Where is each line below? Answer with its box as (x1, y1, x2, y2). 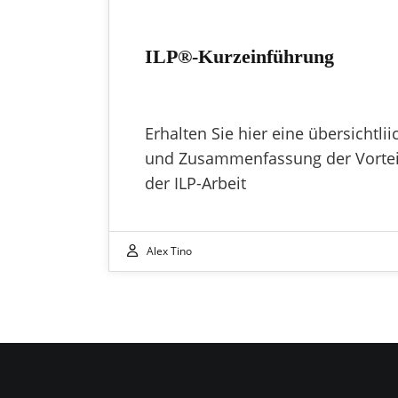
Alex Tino (147, 243, 192, 259)
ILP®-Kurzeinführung (145, 45, 334, 68)
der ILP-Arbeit (145, 172, 246, 195)
